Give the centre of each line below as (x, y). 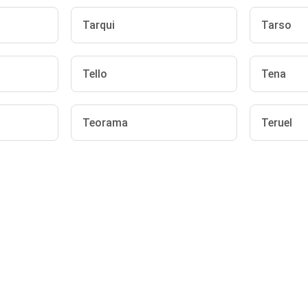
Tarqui (99, 25)
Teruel (276, 123)
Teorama (106, 123)
